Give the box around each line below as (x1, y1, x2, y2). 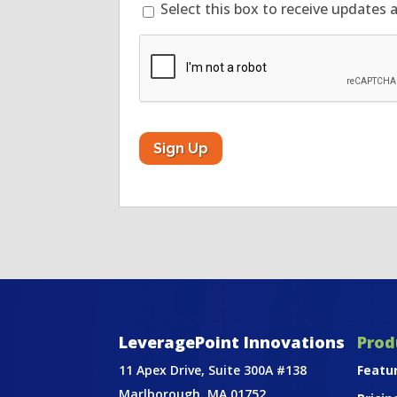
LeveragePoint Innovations (119, 331, 346, 354)
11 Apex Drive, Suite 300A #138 (119, 362, 307, 379)
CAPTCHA (138, 34, 206, 51)
